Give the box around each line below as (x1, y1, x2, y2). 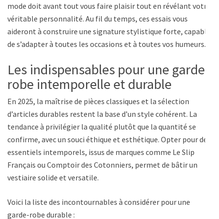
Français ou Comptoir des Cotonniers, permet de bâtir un (7, 159, 197, 170)
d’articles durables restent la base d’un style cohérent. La (7, 109, 197, 119)
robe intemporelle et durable (7, 75, 172, 93)
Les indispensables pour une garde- (7, 60, 209, 78)
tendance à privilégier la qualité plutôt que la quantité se (7, 121, 196, 131)
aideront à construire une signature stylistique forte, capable (7, 26, 211, 36)
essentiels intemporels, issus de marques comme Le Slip (7, 147, 195, 157)
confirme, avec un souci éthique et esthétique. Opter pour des (7, 134, 211, 144)
